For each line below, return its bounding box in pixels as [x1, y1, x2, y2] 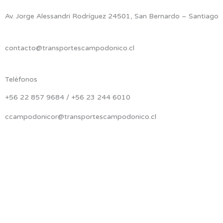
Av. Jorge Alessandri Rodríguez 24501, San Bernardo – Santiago [5, 11, 219, 20]
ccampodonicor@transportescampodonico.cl [5, 112, 156, 121]
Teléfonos [5, 75, 37, 84]
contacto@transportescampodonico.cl [5, 44, 134, 53]
